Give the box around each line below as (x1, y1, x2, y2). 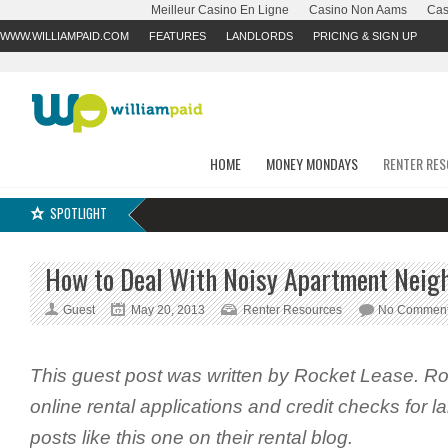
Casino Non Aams (309, 3, 408, 17)
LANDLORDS (226, 30, 293, 42)
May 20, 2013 (131, 303, 205, 317)
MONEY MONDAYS (266, 153, 358, 174)
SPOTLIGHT (50, 204, 107, 223)
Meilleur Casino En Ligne (151, 3, 290, 17)
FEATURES (149, 30, 206, 42)
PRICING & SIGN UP (313, 30, 417, 42)
